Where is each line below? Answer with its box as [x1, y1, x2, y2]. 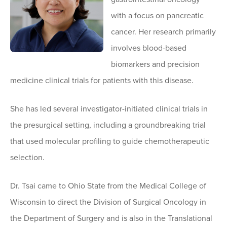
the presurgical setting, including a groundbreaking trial [10, 120, 206, 131]
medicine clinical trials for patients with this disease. [10, 75, 194, 86]
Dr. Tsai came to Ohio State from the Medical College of [10, 181, 206, 192]
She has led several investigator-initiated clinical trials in [10, 104, 208, 115]
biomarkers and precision [110, 59, 200, 70]
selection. [10, 153, 45, 163]
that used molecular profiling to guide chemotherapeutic [10, 136, 209, 147]
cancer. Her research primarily [110, 27, 216, 37]
